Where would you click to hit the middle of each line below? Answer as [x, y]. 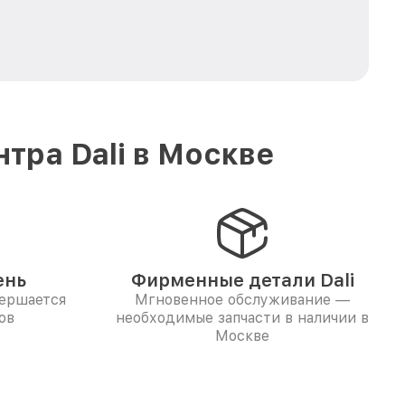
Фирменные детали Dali [242, 280]
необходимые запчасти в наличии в [242, 318]
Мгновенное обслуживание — [242, 300]
